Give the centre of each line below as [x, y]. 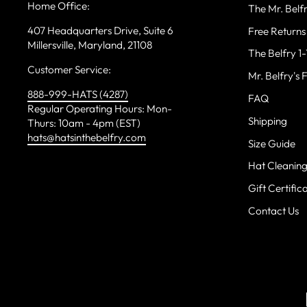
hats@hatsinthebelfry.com [87, 137]
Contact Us [273, 211]
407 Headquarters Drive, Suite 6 [100, 30]
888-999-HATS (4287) [78, 94]
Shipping [267, 121]
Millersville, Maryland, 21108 [90, 45]
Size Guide [271, 143]
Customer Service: [69, 69]
